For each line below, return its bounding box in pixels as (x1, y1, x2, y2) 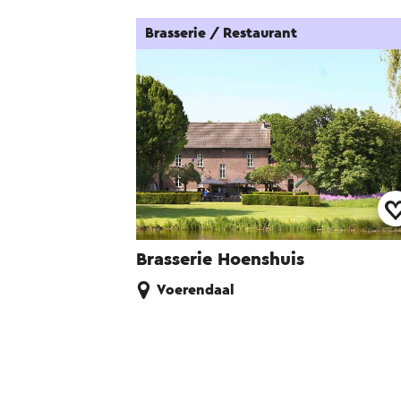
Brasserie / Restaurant (145, 26, 297, 40)
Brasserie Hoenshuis (136, 251, 304, 269)
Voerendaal (157, 283, 235, 298)
